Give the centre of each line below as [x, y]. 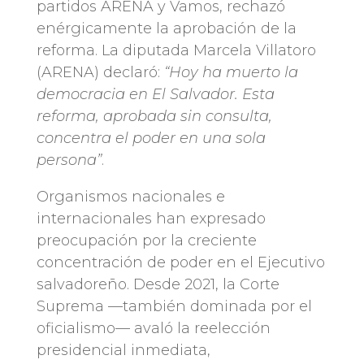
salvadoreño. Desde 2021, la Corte [158, 285]
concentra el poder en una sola [151, 139]
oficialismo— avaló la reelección [153, 329]
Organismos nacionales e [130, 197]
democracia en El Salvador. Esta [155, 95]
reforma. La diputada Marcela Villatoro [176, 51]
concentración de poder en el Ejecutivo [180, 263]
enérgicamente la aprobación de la [166, 29]
